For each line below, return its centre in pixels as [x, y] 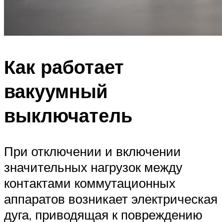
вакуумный [56, 91]
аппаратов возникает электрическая [111, 199]
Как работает [64, 67]
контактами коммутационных [90, 183]
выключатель [68, 115]
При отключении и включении [92, 151]
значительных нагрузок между [93, 167]
